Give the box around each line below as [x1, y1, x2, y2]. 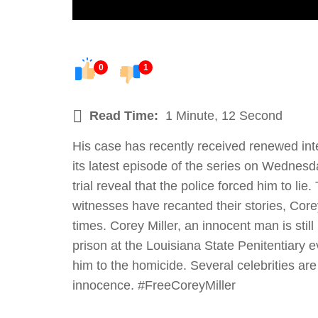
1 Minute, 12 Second [165, 109, 283, 124]
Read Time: [89, 109, 158, 124]
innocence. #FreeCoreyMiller [72, 278, 236, 293]
